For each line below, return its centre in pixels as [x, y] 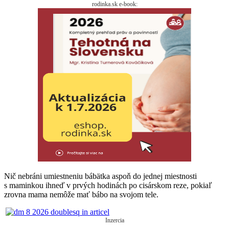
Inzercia [114, 221]
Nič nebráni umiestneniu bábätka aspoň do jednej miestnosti [100, 176]
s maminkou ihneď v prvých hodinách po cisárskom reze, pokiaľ [108, 186]
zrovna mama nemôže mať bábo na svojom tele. [81, 195]
